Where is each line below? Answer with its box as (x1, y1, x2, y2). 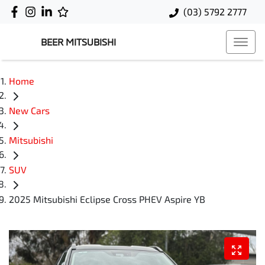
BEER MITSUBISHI (41, 36, 116, 47)
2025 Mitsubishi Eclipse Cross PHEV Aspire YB (9, 193, 205, 205)
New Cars (9, 105, 50, 117)
